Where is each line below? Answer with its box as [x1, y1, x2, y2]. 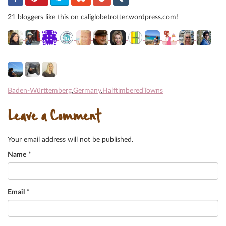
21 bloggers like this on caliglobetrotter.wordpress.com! [8, 13, 178, 21]
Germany [73, 87, 101, 94]
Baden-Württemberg [8, 87, 72, 94]
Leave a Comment [8, 106, 101, 130]
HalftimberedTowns [102, 87, 163, 94]
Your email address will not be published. [8, 136, 133, 143]
